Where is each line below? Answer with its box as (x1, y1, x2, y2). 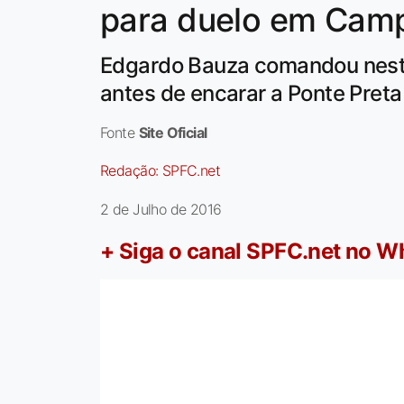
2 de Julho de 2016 (100, 200, 222, 219)
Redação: (100, 161, 162, 180)
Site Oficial (138, 124, 207, 142)
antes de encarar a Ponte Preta (100, 80, 402, 107)
